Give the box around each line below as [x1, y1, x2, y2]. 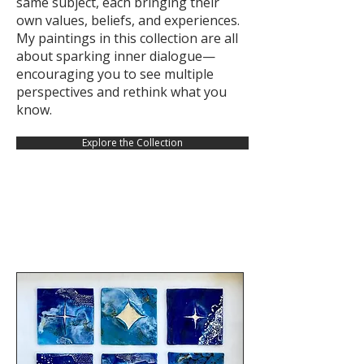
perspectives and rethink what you [16, 82, 227, 101]
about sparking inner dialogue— [16, 46, 215, 65]
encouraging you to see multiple [16, 64, 214, 83]
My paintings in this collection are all [16, 28, 238, 47]
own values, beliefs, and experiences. [16, 11, 240, 29]
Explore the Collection [82, 135, 183, 149]
